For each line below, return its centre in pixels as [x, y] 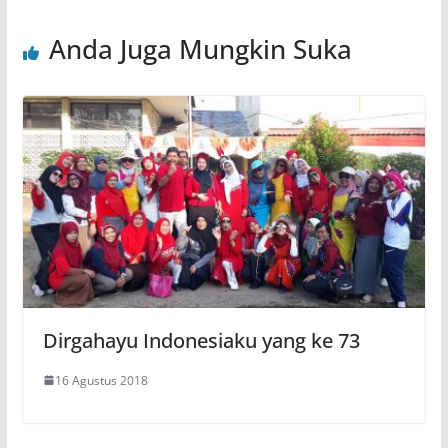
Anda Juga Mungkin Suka [200, 49]
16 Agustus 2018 [101, 380]
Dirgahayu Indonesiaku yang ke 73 [201, 340]
